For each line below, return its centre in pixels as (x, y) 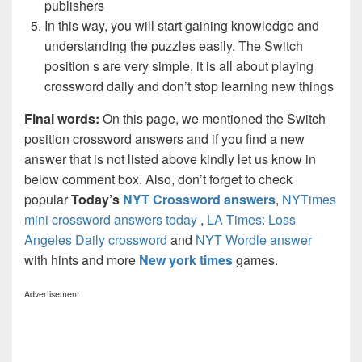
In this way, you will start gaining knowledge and (182, 25)
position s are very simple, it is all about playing (179, 65)
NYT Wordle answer (254, 239)
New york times (186, 259)
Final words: (63, 118)
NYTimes (309, 199)
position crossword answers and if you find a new (164, 138)
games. (257, 259)
